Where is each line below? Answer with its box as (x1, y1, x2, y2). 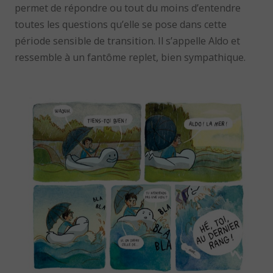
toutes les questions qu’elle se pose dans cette (15, 17, 227, 31)
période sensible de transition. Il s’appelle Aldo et (15, 34, 241, 48)
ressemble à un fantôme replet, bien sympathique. (15, 50, 246, 64)
